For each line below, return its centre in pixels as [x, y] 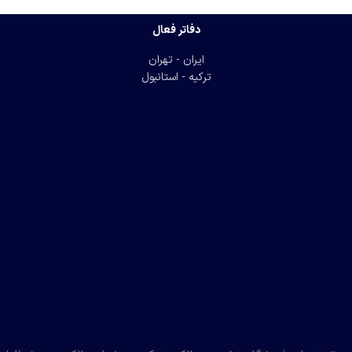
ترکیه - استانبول [176, 77]
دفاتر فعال [176, 30]
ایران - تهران [176, 60]
